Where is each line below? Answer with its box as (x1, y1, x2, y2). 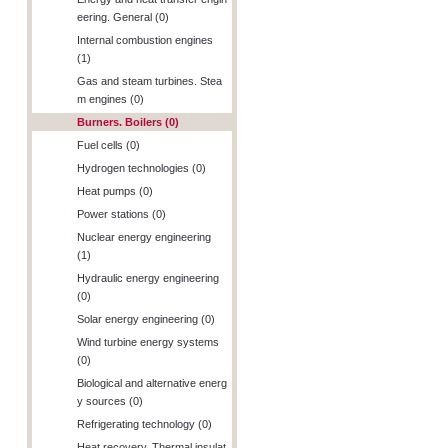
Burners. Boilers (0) (77, 115, 179, 128)
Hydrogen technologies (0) (77, 161, 206, 174)
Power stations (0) (77, 207, 166, 220)
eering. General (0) (77, 10, 169, 23)
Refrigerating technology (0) (77, 417, 212, 430)
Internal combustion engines (77, 33, 213, 46)
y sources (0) (77, 394, 143, 407)
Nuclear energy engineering (77, 230, 211, 243)
